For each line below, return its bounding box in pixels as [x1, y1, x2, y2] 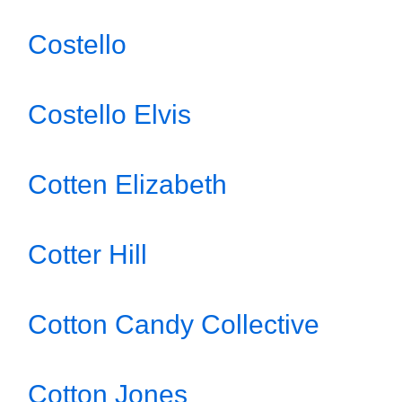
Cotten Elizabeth [28, 170, 227, 199]
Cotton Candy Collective [28, 310, 319, 339]
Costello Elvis [28, 100, 191, 129]
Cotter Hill [28, 240, 147, 269]
